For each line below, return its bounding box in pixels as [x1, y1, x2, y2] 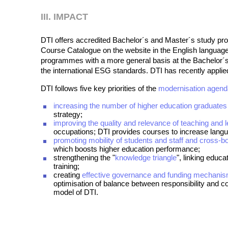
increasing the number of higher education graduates [53, 101, 227, 110]
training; [53, 162, 79, 170]
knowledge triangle [115, 153, 177, 162]
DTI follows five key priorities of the [40, 84, 158, 93]
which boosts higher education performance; [53, 145, 200, 153]
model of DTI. [53, 188, 98, 196]
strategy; [53, 110, 82, 119]
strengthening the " [53, 153, 115, 162]
